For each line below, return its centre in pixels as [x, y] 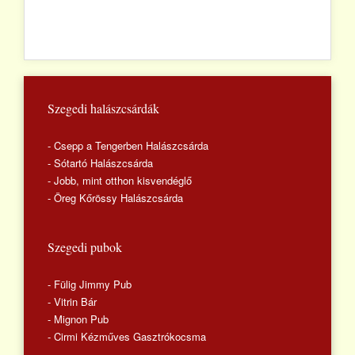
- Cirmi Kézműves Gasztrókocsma [127, 336]
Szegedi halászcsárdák [103, 108]
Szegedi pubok [85, 246]
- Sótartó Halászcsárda [100, 162]
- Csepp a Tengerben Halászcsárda [128, 145]
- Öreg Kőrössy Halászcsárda [115, 197]
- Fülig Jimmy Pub [90, 284]
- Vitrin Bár [72, 301]
